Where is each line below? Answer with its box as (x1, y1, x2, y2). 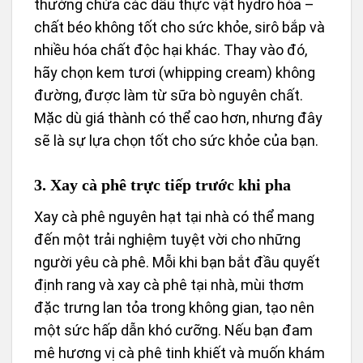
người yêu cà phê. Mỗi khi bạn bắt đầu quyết (34, 253, 320, 271)
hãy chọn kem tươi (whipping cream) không (34, 64, 315, 82)
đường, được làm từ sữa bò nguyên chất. (34, 87, 303, 105)
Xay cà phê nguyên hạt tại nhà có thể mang (34, 207, 314, 225)
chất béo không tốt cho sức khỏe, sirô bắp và (34, 19, 325, 36)
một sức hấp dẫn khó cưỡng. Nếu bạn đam (34, 321, 313, 339)
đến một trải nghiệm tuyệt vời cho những (34, 230, 301, 248)
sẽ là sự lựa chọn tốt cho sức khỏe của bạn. (34, 132, 318, 150)
